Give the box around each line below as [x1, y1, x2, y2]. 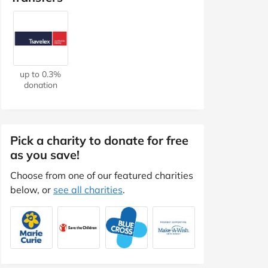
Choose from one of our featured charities [10, 169, 193, 181]
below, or [10, 183, 53, 196]
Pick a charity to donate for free [10, 132, 188, 148]
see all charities [53, 183, 123, 196]
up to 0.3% [20, 68, 62, 80]
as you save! [10, 147, 80, 162]
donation [23, 79, 57, 90]
